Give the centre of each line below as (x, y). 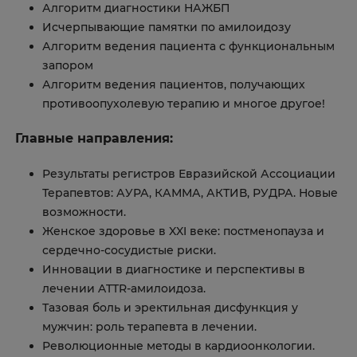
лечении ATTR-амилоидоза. (124, 288)
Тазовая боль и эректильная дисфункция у (170, 307)
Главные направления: (94, 138)
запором (68, 65)
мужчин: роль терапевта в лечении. (149, 326)
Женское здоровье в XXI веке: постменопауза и (183, 231)
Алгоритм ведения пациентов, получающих (174, 84)
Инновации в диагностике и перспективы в (174, 269)
